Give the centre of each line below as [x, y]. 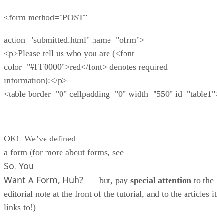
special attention [161, 180]
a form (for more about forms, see [64, 152]
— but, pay [107, 180]
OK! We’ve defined [40, 138]
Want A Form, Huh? [44, 179]
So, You [19, 165]
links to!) [20, 207]
